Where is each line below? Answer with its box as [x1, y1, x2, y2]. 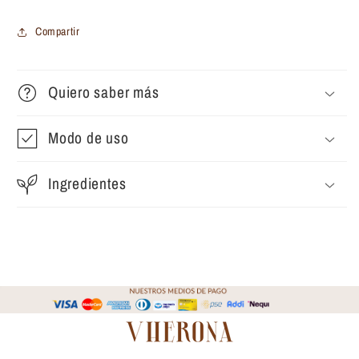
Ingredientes [48, 172, 127, 194]
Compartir [35, 24, 80, 38]
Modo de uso [48, 127, 129, 148]
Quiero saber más [48, 81, 159, 103]
